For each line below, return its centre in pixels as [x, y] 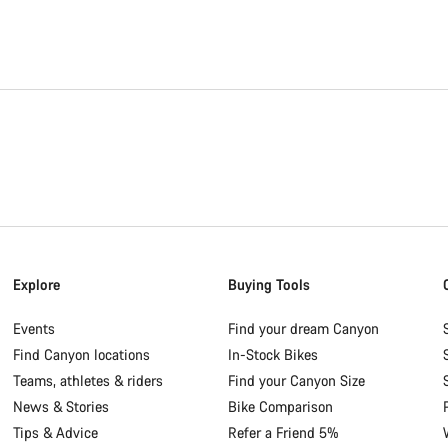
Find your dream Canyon [303, 329]
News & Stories [61, 407]
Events [34, 329]
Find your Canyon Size [296, 381]
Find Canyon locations [82, 355]
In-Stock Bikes [272, 355]
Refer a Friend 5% [283, 433]
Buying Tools [268, 285]
